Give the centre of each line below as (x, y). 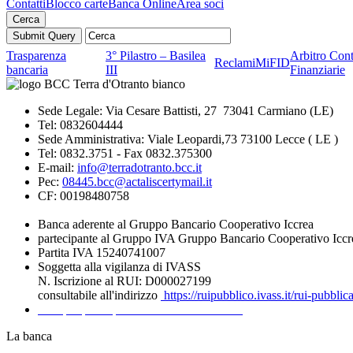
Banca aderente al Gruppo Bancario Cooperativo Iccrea (176, 224)
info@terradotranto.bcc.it (139, 167)
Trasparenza (36, 56)
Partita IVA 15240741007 (102, 253)
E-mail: (58, 167)
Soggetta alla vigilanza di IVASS (119, 267)
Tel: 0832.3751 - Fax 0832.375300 (125, 153)
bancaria (27, 70)
